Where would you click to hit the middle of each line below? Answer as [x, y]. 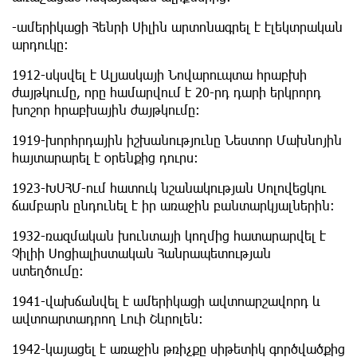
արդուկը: [40, 44]
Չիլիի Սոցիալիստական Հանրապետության [141, 253]
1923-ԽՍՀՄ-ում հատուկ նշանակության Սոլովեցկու [169, 188]
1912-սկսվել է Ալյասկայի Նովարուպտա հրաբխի [159, 75]
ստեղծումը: [48, 271]
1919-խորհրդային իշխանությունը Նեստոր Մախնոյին [177, 140]
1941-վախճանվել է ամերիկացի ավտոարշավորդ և [166, 301]
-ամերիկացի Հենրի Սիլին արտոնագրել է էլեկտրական [177, 27]
